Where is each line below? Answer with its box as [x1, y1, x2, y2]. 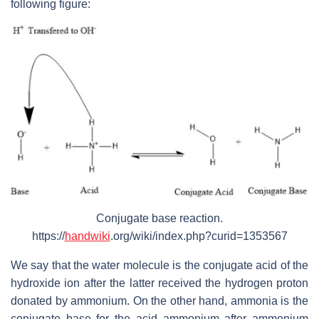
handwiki [64, 229, 110, 242]
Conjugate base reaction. [96, 211, 223, 224]
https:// [31, 229, 65, 242]
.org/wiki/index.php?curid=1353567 [110, 229, 288, 242]
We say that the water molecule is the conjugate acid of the [11, 258, 308, 271]
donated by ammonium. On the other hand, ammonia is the [11, 294, 308, 307]
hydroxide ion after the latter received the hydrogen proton [11, 276, 308, 289]
